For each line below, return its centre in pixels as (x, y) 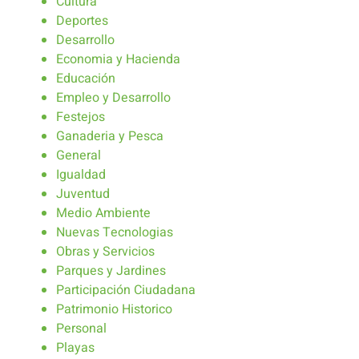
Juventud (83, 194)
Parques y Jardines (111, 271)
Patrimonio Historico (114, 310)
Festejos (81, 117)
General (79, 156)
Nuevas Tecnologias (115, 233)
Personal (81, 329)
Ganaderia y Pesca (110, 137)
